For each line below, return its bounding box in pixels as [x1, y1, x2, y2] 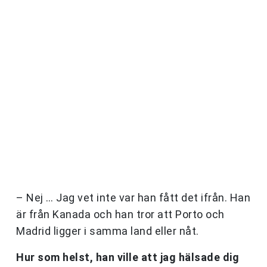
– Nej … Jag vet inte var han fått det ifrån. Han [16, 191, 250, 204]
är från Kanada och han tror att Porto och [16, 208, 225, 221]
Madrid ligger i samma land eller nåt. [16, 225, 199, 238]
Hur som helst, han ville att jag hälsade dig [16, 251, 239, 264]
